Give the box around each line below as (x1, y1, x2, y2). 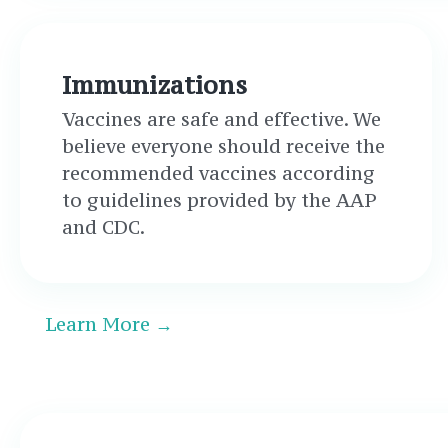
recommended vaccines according (62, 161, 375, 185)
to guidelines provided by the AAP (62, 188, 377, 212)
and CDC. (62, 215, 145, 239)
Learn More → (45, 312, 173, 336)
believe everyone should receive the (62, 134, 385, 158)
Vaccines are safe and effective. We (62, 107, 381, 131)
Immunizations (62, 69, 247, 101)
